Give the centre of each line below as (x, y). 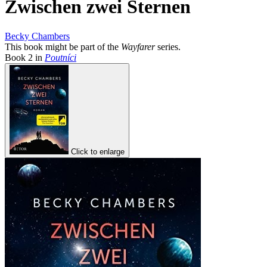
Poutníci (60, 57)
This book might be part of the (63, 46)
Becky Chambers (37, 36)
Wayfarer (138, 46)
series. (168, 46)
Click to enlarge (98, 151)
